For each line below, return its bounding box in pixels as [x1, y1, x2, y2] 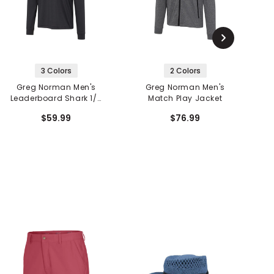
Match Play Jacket [148, 93, 223, 104]
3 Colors [40, 65, 72, 76]
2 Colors [169, 65, 201, 76]
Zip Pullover [33, 104, 80, 115]
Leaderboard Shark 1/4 [10, 93, 103, 104]
